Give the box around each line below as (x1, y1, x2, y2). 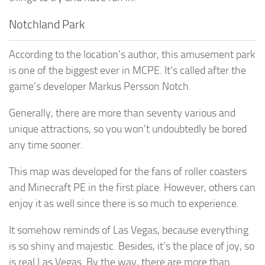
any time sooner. (9, 138, 83, 151)
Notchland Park (9, 17, 85, 31)
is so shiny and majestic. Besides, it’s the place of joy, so (9, 239, 254, 253)
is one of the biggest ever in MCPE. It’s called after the (9, 63, 246, 77)
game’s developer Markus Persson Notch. (9, 79, 191, 93)
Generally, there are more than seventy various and (9, 106, 235, 119)
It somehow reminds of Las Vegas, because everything (9, 223, 248, 237)
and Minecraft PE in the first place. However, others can (9, 180, 256, 194)
